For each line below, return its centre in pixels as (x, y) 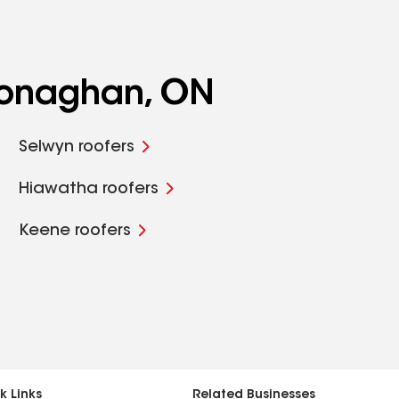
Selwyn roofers (77, 148)
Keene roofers (75, 232)
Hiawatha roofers (89, 190)
